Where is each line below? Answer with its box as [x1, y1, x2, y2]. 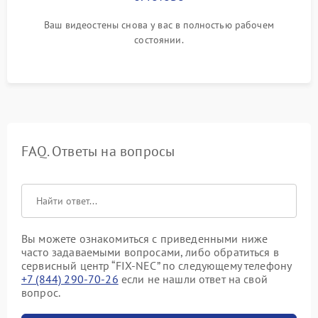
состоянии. [134, 33, 184, 46]
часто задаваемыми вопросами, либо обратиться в [21, 245, 279, 259]
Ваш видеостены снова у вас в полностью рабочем [44, 18, 274, 31]
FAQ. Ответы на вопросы [21, 142, 175, 160]
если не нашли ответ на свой [118, 272, 268, 286]
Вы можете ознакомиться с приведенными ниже [21, 231, 268, 246]
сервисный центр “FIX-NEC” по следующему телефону [21, 258, 292, 273]
